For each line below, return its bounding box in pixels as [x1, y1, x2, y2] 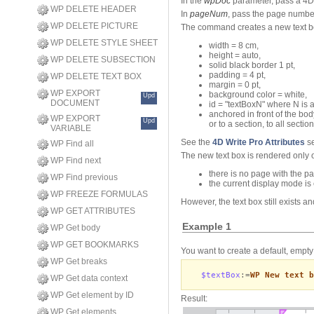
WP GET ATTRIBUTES [50, 206, 135, 216]
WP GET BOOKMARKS [50, 240, 139, 250]
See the [181, 137, 212, 148]
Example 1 [182, 220, 232, 232]
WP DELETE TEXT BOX [50, 71, 142, 81]
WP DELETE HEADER [50, 4, 137, 14]
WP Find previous [50, 172, 118, 182]
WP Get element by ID [50, 290, 134, 300]
